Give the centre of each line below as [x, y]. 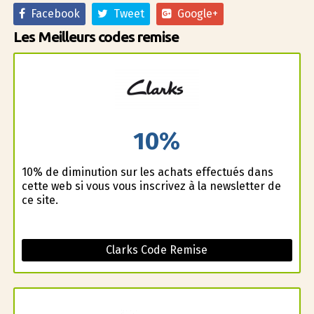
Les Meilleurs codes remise [96, 36]
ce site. [40, 200]
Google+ [194, 13]
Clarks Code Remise [157, 250]
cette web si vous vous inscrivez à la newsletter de [151, 186]
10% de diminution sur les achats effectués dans [147, 172]
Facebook [52, 13]
